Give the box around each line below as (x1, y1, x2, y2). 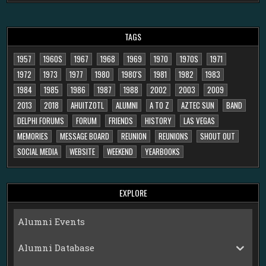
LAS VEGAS (183, 114, 216, 126)
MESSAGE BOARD (60, 129, 110, 142)
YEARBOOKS (145, 145, 180, 157)
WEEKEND (107, 145, 134, 157)
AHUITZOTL (71, 99, 104, 111)
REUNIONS (159, 129, 189, 142)
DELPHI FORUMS (17, 114, 65, 126)
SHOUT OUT (200, 129, 236, 142)
